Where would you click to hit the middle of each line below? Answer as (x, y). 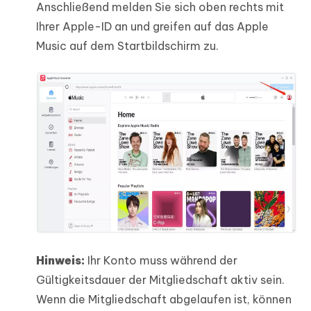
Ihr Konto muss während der (161, 261)
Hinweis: (60, 261)
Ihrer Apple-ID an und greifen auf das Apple (152, 26)
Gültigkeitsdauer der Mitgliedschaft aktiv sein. (160, 280)
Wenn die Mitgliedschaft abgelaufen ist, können (164, 300)
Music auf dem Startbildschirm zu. (127, 45)
